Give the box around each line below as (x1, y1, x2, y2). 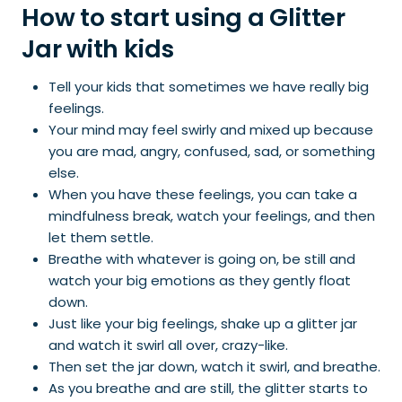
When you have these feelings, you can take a (48, 185, 357, 204)
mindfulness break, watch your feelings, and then (48, 206, 375, 225)
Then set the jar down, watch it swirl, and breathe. (48, 357, 380, 376)
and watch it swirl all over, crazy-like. (48, 336, 288, 354)
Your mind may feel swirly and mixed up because (48, 120, 373, 139)
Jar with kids (22, 31, 175, 66)
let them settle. (48, 228, 153, 247)
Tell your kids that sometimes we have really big (48, 77, 369, 96)
